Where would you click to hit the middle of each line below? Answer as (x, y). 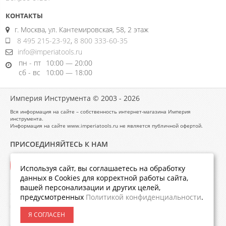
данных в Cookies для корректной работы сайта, (104, 178)
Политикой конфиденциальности (144, 197)
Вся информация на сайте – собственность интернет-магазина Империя (100, 111)
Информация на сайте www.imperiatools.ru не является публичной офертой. (106, 126)
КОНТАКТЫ (24, 16)
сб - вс (30, 72)
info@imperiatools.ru (50, 52)
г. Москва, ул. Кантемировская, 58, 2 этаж (81, 30)
